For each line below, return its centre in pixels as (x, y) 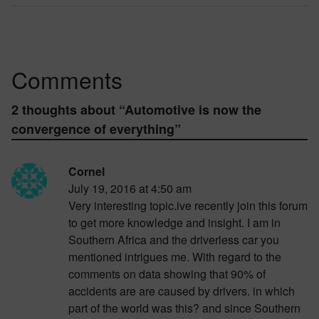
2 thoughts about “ (68, 110)
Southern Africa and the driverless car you (174, 240)
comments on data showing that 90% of (167, 274)
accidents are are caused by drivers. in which (182, 291)
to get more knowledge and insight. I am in (174, 223)
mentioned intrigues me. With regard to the (175, 257)
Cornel (87, 172)
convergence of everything (93, 129)
